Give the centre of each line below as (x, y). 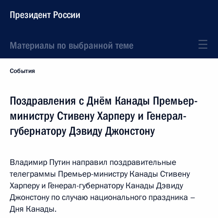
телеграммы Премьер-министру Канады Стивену (100, 174)
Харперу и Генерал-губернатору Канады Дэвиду (96, 186)
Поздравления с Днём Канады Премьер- (104, 101)
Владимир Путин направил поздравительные (93, 162)
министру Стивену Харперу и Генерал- (98, 116)
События (22, 71)
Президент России (45, 15)
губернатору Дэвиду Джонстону (82, 131)
